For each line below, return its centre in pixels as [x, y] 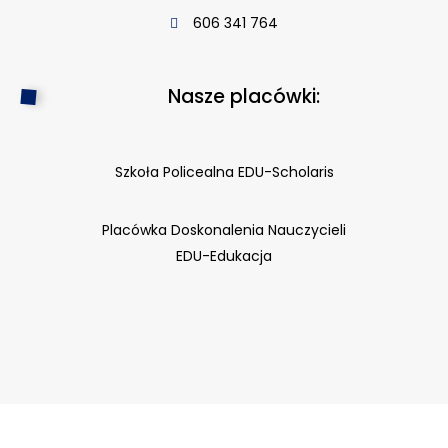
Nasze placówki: [244, 96]
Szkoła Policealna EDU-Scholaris [224, 172]
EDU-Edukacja [224, 256]
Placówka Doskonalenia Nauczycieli [224, 230]
